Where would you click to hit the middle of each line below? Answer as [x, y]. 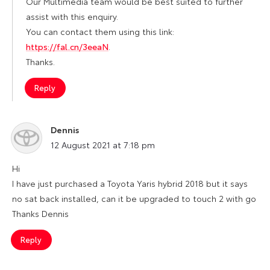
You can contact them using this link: [100, 31]
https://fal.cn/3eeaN [67, 46]
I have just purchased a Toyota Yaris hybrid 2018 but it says [130, 183]
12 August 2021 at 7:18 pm [103, 144]
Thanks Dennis [40, 213]
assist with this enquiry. [72, 16]
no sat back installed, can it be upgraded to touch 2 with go [134, 198]
